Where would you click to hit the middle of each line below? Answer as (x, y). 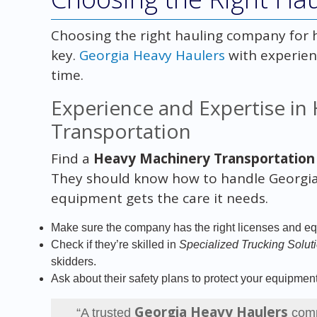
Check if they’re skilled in (115, 244)
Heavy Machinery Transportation (204, 158)
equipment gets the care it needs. (159, 198)
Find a (72, 158)
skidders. (73, 261)
